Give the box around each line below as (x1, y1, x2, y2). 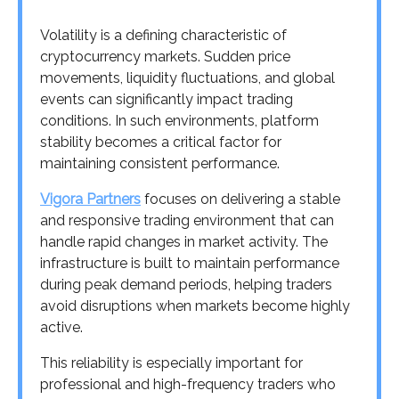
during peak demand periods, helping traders (40, 275, 332, 293)
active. (40, 318, 83, 336)
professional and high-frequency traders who (40, 375, 336, 393)
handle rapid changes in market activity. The (40, 232, 328, 250)
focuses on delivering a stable (141, 190, 340, 208)
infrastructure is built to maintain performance (40, 254, 339, 272)
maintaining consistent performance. (40, 154, 280, 172)
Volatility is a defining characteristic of (40, 26, 287, 44)
